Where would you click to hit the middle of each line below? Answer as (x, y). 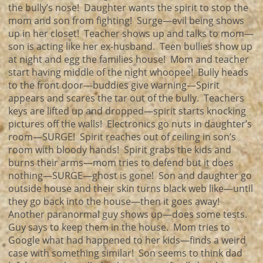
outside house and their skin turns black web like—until (131, 188)
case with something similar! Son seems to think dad (125, 253)
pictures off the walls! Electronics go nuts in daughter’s (130, 124)
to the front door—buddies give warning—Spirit (114, 85)
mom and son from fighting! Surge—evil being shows (126, 21)
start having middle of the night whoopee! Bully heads (128, 72)
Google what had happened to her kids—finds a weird (127, 240)
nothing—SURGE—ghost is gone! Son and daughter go (130, 176)
